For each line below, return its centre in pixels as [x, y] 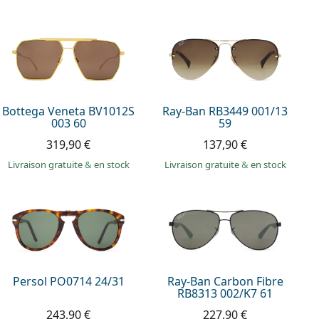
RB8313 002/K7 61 [225, 294]
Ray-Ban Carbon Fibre [225, 282]
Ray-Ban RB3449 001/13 [225, 111]
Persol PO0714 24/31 [68, 282]
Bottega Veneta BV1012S [69, 111]
